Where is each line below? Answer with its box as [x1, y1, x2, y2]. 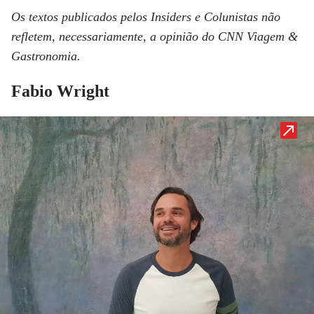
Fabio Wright [11, 82, 109, 101]
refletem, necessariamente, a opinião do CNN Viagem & [11, 29, 298, 44]
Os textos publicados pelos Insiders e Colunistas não [11, 10, 280, 25]
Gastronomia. [11, 49, 81, 64]
